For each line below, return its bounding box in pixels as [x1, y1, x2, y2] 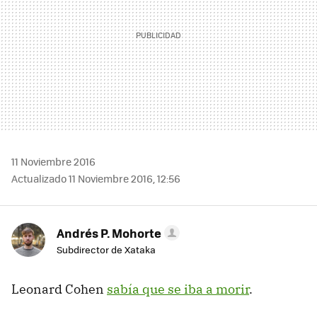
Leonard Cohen [11, 280, 107, 297]
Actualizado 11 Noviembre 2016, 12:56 [11, 171, 180, 185]
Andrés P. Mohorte [57, 224, 161, 241]
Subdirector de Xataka [57, 242, 156, 256]
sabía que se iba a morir [107, 280, 249, 297]
